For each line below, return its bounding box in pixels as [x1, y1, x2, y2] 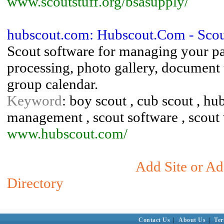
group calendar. [7, 76, 98, 92]
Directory [7, 175, 63, 191]
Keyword [7, 92, 62, 108]
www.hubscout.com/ [7, 125, 127, 141]
